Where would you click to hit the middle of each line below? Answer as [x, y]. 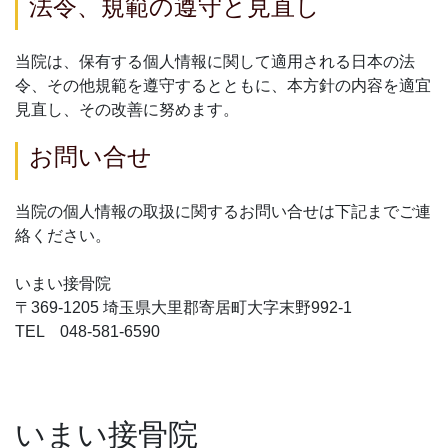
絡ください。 [63, 235]
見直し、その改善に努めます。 [127, 109]
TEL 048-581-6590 [87, 331]
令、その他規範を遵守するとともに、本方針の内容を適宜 [223, 85]
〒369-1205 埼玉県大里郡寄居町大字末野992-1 [183, 307]
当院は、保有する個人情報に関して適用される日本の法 [215, 61]
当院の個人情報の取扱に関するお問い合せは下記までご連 [223, 211]
